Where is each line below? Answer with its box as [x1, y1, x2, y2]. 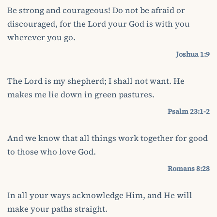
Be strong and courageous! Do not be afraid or [7, 4, 185, 16]
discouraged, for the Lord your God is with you [7, 18, 190, 30]
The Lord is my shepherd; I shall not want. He [7, 75, 185, 87]
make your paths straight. [7, 203, 108, 215]
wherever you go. [7, 31, 76, 43]
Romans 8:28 [168, 163, 210, 173]
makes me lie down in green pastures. [7, 89, 155, 100]
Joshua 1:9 [176, 49, 210, 59]
